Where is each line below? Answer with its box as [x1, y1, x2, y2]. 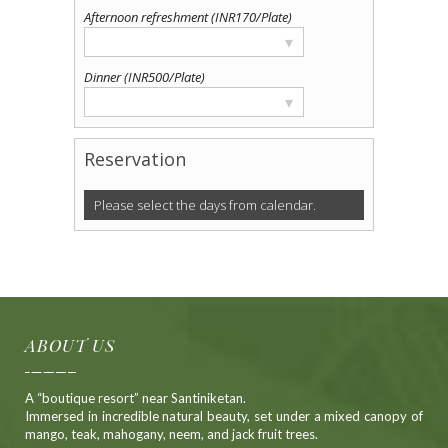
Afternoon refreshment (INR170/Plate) [84, 8, 292, 27]
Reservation [84, 147, 186, 172]
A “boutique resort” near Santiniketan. [25, 389, 246, 406]
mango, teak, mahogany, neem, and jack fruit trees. [25, 425, 318, 442]
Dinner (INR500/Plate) [84, 68, 205, 87]
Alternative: [74, 263, 159, 286]
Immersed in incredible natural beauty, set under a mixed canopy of [25, 407, 423, 424]
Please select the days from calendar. [94, 196, 316, 215]
